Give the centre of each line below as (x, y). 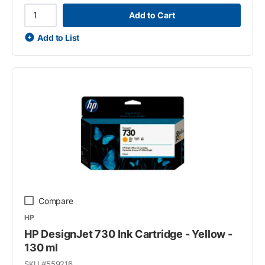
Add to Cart (152, 15)
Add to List (59, 37)
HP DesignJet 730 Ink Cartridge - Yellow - (128, 234)
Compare (56, 201)
